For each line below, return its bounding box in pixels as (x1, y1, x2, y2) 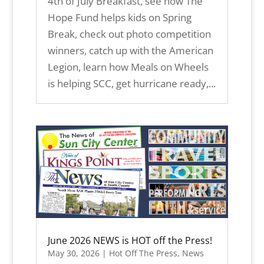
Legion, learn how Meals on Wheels (47, 60, 209, 74)
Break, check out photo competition (47, 27, 211, 41)
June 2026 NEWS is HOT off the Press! (47, 234, 212, 247)
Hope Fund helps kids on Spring (47, 10, 192, 24)
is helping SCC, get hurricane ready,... (47, 76, 216, 90)
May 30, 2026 (47, 247, 100, 259)
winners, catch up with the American (47, 43, 213, 57)
